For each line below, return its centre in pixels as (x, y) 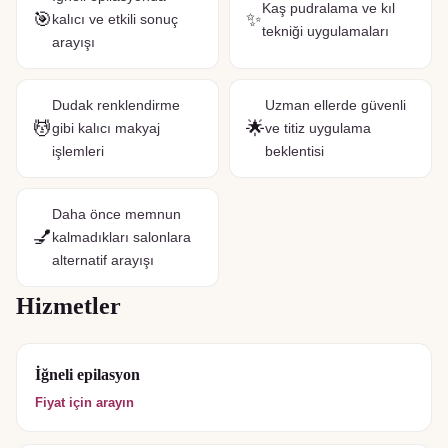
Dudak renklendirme (116, 105)
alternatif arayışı (103, 260)
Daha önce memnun (116, 214)
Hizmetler (68, 306)
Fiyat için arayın (84, 402)
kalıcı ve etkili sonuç (115, 19)
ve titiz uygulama (318, 128)
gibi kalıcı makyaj (106, 128)
